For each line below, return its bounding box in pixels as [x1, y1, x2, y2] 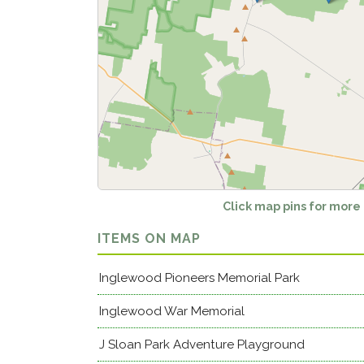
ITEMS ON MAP [97, 231, 201, 246]
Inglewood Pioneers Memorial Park [99, 271, 300, 285]
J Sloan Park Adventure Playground [99, 337, 305, 352]
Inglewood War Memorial [99, 304, 245, 318]
